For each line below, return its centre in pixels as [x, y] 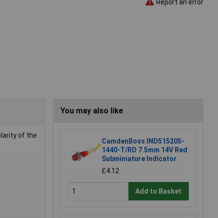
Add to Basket [159, 191]
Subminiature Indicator [139, 159]
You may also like [92, 111]
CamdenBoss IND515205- [143, 141]
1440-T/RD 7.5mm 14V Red [145, 150]
